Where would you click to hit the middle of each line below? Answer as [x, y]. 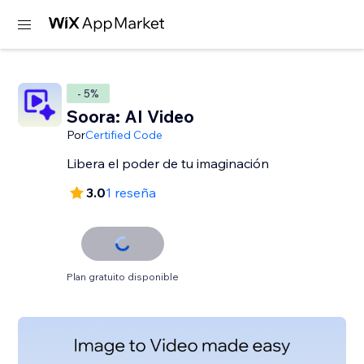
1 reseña [131, 193]
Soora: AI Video [131, 116]
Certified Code [124, 135]
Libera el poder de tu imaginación [168, 163]
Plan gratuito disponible [123, 277]
